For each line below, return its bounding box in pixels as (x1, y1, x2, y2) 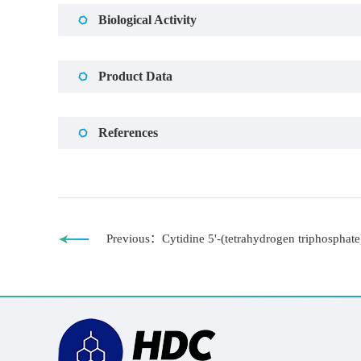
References (98, 126, 158, 140)
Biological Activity (98, 13, 197, 27)
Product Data (98, 69, 172, 84)
